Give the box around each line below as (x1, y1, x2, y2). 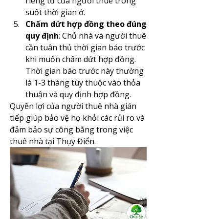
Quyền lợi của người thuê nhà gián (10, 100, 136, 111)
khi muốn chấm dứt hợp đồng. (25, 53, 136, 65)
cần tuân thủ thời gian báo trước (25, 42, 145, 53)
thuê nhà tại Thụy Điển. (10, 135, 96, 147)
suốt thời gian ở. (25, 6, 85, 18)
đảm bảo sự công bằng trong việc (10, 124, 133, 135)
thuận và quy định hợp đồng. (25, 88, 131, 100)
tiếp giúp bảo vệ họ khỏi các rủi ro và (10, 112, 145, 123)
